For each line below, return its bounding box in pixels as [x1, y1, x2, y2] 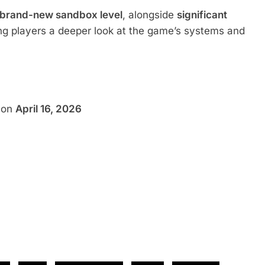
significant [177, 9, 227, 21]
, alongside [122, 9, 177, 21]
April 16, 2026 [15, 103, 82, 115]
